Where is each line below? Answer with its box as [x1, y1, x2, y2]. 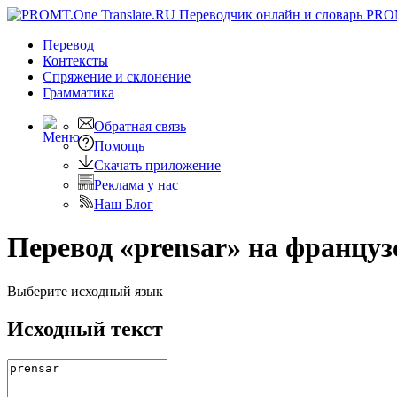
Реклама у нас [94, 177, 178, 192]
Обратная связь [94, 119, 186, 134]
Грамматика [43, 85, 114, 100]
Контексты [43, 53, 108, 68]
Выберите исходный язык [7, 283, 163, 299]
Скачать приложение [94, 158, 221, 173]
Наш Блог [94, 197, 153, 212]
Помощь [94, 138, 144, 153]
